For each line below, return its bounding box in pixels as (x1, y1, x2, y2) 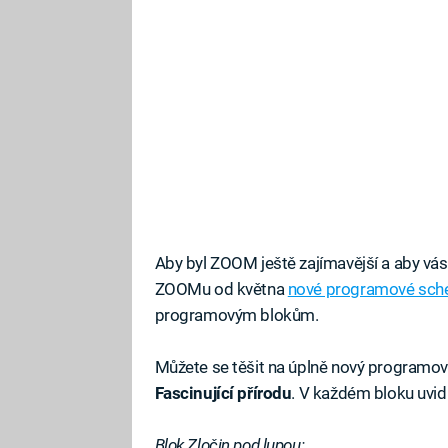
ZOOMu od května (154, 278, 288, 299)
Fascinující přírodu (154, 382, 292, 403)
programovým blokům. (154, 304, 319, 325)
